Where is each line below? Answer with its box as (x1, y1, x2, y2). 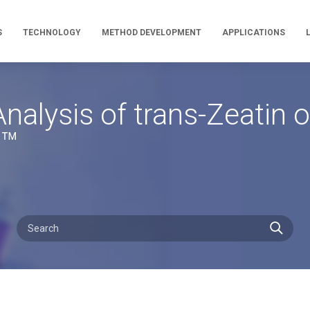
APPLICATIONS (222, 28, 285, 37)
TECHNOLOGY (23, 28, 81, 37)
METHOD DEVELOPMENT (102, 28, 201, 37)
